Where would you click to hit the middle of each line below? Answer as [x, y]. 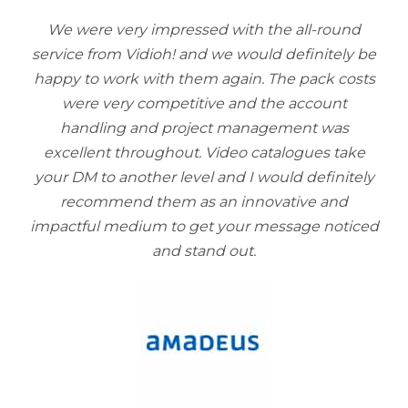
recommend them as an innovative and [204, 202]
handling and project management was [204, 128]
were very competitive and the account [204, 103]
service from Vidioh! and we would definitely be [204, 54]
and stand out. [204, 251]
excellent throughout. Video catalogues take [204, 153]
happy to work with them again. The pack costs [204, 79]
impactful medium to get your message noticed [204, 226]
